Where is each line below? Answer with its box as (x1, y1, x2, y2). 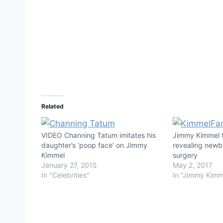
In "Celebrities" (41, 170, 90, 179)
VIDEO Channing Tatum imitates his (41, 130, 156, 139)
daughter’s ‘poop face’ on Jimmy (41, 140, 147, 149)
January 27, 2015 (41, 160, 97, 169)
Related (41, 102, 64, 110)
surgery (173, 150, 198, 159)
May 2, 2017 (173, 160, 213, 169)
